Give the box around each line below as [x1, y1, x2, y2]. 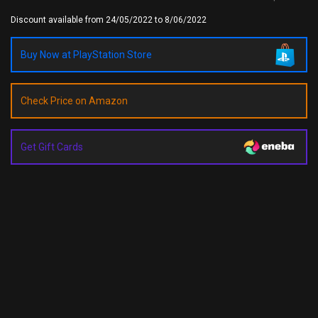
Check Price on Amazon [21, 95, 128, 106]
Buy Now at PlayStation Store [21, 49, 152, 60]
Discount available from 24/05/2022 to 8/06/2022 [11, 15, 207, 25]
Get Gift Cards [21, 141, 83, 153]
